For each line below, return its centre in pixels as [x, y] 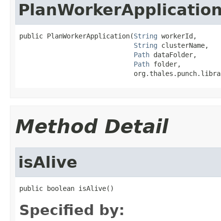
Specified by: [72, 210]
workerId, [177, 36]
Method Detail [92, 126]
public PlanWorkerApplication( [76, 36]
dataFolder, [173, 55]
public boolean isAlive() [67, 188]
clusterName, [183, 45]
